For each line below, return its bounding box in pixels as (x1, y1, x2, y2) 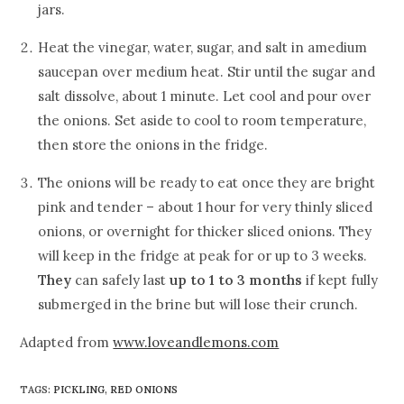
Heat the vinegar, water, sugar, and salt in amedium (38, 39, 368, 56)
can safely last (75, 271, 170, 289)
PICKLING (53, 383, 106, 396)
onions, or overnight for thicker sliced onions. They (38, 223, 372, 240)
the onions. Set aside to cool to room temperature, (38, 112, 367, 129)
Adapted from (20, 334, 114, 351)
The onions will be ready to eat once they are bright (38, 174, 376, 191)
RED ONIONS (110, 383, 179, 396)
